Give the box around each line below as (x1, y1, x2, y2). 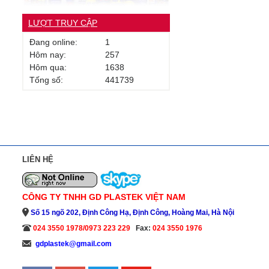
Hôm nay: (29, 50, 66, 60)
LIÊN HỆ (22, 155, 53, 165)
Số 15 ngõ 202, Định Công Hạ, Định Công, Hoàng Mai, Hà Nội (31, 208, 234, 217)
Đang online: (29, 37, 77, 47)
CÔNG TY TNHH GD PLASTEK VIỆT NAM (22, 192, 186, 202)
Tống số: (29, 75, 63, 85)
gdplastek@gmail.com (34, 239, 112, 248)
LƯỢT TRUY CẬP (28, 18, 97, 28)
